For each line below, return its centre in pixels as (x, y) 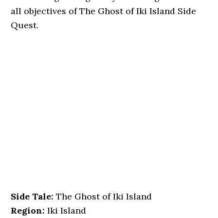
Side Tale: (32, 196)
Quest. (25, 25)
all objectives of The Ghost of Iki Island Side (104, 11)
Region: (28, 210)
